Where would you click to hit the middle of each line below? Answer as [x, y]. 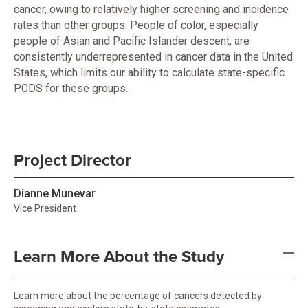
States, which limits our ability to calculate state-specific [149, 73]
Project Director [73, 161]
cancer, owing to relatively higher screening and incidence [151, 9]
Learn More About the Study [119, 257]
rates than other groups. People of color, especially [136, 25]
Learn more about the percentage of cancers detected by [138, 296]
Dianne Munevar [55, 194]
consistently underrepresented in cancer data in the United [153, 57]
